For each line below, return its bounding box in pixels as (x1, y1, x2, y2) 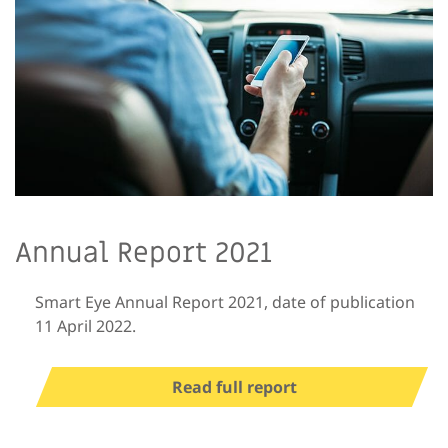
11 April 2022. (35, 315, 136, 338)
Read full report (171, 376, 297, 399)
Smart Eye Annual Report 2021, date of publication (35, 291, 415, 314)
